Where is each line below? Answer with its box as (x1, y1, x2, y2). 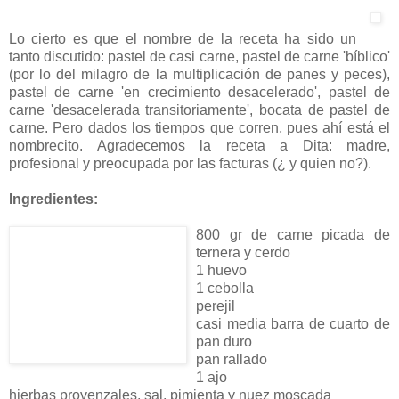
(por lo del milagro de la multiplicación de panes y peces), (9, 66, 390, 82)
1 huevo (196, 262, 247, 278)
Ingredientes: (9, 191, 98, 207)
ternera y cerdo (196, 244, 290, 260)
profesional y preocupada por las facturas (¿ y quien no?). (9, 155, 371, 171)
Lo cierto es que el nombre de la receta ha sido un (9, 30, 357, 46)
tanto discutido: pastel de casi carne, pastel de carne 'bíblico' (9, 48, 390, 64)
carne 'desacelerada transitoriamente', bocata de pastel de (9, 102, 390, 118)
